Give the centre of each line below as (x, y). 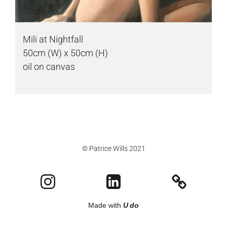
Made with (106, 205)
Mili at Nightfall (53, 39)
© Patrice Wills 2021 (113, 148)
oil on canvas (49, 66)
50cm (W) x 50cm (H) (65, 53)
